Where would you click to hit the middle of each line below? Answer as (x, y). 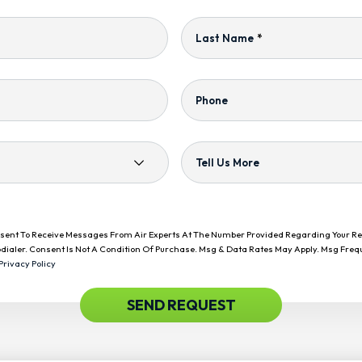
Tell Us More (227, 162)
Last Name (225, 38)
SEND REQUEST (181, 305)
